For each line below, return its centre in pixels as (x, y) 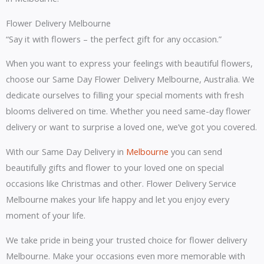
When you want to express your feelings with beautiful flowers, (129, 63)
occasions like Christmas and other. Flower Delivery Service (121, 183)
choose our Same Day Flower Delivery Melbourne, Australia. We (130, 79)
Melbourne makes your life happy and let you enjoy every (118, 199)
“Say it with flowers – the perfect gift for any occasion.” (114, 39)
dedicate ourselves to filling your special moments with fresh (125, 95)
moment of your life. (46, 215)
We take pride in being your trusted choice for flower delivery (126, 240)
